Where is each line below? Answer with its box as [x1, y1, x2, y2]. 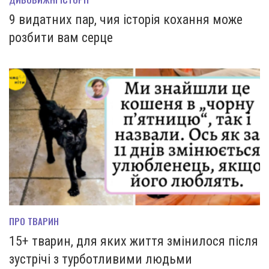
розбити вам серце [9, 30, 113, 46]
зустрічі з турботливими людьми [9, 252, 192, 267]
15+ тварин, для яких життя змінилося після [9, 234, 258, 249]
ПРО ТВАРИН [9, 214, 59, 228]
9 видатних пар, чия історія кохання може [9, 12, 243, 28]
